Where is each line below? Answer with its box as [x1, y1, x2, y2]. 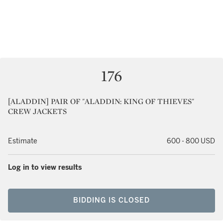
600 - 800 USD [167, 137, 215, 145]
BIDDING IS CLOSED [73, 196, 150, 205]
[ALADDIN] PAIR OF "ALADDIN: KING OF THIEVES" [8, 96, 194, 107]
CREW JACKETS [8, 106, 67, 116]
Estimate [8, 137, 37, 145]
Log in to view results [8, 163, 82, 172]
